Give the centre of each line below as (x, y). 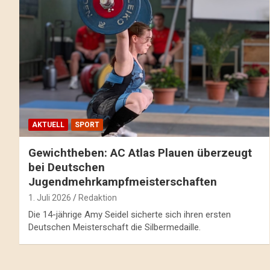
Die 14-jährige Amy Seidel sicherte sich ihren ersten (130, 215)
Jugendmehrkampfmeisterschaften (123, 182)
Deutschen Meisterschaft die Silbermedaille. (115, 228)
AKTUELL (48, 125)
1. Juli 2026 (50, 198)
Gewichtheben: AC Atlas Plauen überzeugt (140, 153)
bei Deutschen (67, 168)
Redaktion (98, 198)
